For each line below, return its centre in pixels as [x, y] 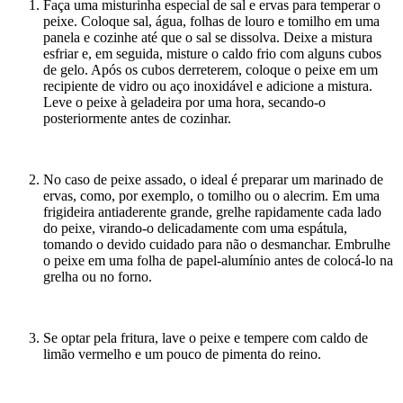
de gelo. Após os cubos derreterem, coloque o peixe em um [210, 70]
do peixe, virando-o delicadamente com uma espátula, [195, 228]
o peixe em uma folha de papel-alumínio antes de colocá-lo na [218, 261]
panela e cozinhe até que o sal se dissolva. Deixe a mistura [208, 38]
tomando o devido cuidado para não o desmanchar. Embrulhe [217, 245]
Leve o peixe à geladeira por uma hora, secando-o [184, 103]
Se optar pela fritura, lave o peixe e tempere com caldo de [206, 338]
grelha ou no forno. [98, 277]
